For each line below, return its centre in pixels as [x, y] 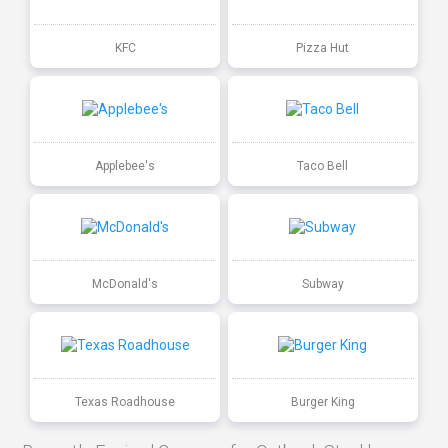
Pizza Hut [323, 47]
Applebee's [125, 165]
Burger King [322, 401]
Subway [322, 283]
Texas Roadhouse [125, 401]
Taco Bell [323, 165]
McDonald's [125, 283]
